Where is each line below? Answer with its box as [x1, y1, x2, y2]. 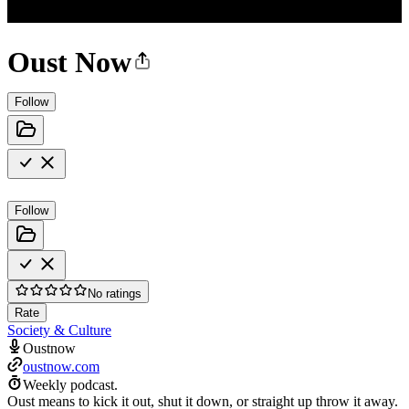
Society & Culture [7, 321, 111, 338]
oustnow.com [23, 358, 100, 374]
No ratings [88, 286, 142, 300]
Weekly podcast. [23, 376, 118, 393]
